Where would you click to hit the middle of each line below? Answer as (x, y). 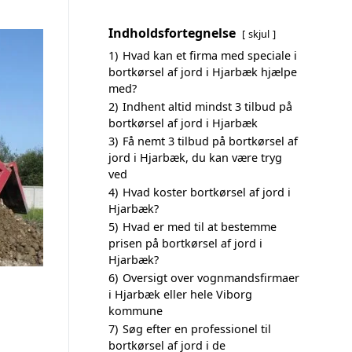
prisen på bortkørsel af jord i (185, 243)
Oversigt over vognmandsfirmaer (211, 278)
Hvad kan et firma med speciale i (210, 55)
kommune (136, 311)
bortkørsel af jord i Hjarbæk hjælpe (203, 72)
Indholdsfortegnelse (172, 33)
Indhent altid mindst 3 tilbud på (207, 106)
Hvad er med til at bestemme (200, 227)
